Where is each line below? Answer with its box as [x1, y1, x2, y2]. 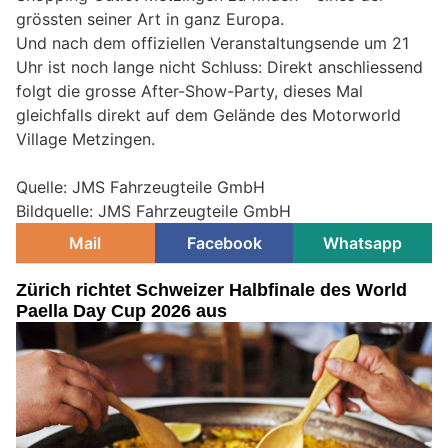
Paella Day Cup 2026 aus [16, 301, 227, 322]
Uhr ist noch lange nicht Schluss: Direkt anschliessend [16, 57, 423, 78]
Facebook [186, 233, 262, 254]
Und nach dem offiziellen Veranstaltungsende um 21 [16, 33, 409, 54]
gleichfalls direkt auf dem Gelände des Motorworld [16, 105, 401, 126]
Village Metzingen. [16, 129, 155, 150]
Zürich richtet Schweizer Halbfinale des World [16, 280, 407, 301]
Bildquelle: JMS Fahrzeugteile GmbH [16, 201, 291, 222]
